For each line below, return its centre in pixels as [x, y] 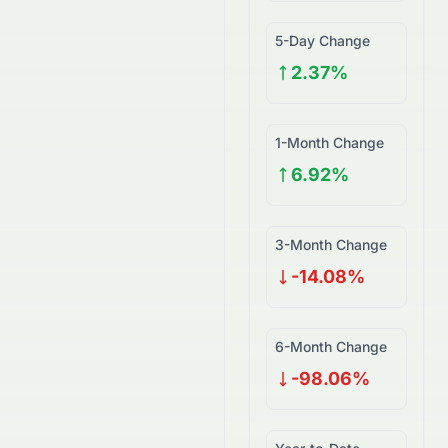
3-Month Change [331, 244]
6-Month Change [331, 346]
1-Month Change [329, 142]
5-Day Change [322, 40]
